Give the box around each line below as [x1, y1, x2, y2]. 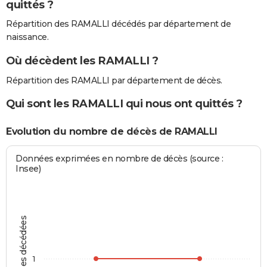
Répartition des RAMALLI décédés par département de [6, 18, 231, 30]
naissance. [6, 32, 48, 43]
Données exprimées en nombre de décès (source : [15, 153, 223, 164]
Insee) [15, 163, 41, 175]
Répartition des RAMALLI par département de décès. [6, 74, 222, 86]
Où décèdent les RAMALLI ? [6, 54, 159, 68]
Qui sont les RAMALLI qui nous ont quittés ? [6, 97, 243, 111]
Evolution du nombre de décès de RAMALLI [6, 125, 218, 137]
